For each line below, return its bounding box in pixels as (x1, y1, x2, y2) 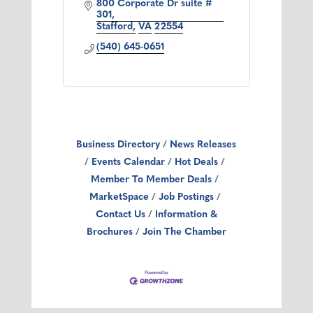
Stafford (96, 22, 133, 33)
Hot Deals (175, 157, 219, 168)
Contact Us (95, 210, 145, 221)
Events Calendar (92, 157, 166, 168)
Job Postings (158, 192, 214, 203)
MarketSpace (89, 192, 149, 203)
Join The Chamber (142, 227, 226, 238)
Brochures (86, 227, 133, 238)
